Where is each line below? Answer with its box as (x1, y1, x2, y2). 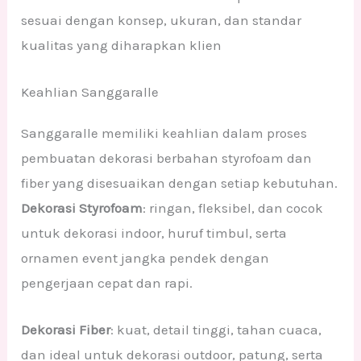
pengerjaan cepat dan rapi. (21, 274, 193, 291)
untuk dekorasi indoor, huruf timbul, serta (21, 224, 288, 241)
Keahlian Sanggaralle (21, 83, 160, 100)
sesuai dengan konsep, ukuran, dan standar (21, 11, 302, 28)
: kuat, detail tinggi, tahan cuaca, (110, 321, 322, 338)
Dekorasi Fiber (21, 321, 111, 338)
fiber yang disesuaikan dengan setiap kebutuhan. (21, 174, 338, 191)
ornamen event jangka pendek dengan (21, 249, 270, 266)
